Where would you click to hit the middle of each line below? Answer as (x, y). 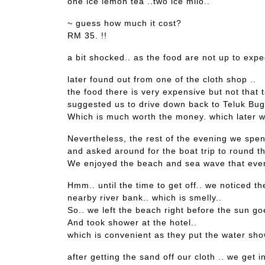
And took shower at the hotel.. (132, 223)
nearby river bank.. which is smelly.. (145, 198)
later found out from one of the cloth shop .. (162, 80)
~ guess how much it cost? (125, 23)
